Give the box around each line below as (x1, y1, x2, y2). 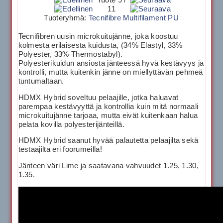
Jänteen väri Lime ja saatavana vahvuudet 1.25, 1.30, (18, 161, 199, 170)
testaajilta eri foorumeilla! (18, 145, 102, 154)
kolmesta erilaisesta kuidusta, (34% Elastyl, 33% (18, 41, 183, 49)
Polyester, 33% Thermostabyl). (18, 50, 123, 58)
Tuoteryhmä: (44, 13, 89, 22)
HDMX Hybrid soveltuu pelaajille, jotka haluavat (18, 93, 179, 102)
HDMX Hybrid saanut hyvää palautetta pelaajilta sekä (18, 136, 199, 145)
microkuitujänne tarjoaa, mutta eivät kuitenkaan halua (18, 111, 198, 119)
